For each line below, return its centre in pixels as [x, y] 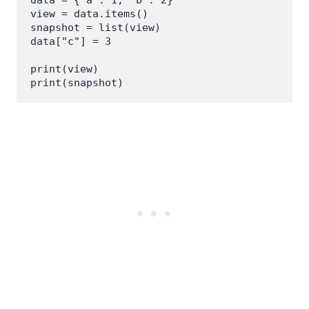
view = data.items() [89, 13]
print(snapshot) [77, 82]
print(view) [64, 69]
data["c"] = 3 [71, 41]
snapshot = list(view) [96, 27]
